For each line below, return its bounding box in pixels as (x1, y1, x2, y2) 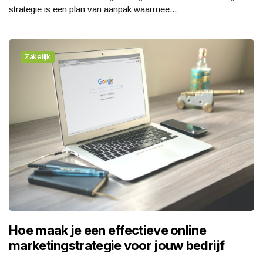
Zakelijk (25, 52, 50, 61)
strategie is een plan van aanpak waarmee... (9, 4, 177, 14)
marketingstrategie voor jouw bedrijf (9, 238, 225, 254)
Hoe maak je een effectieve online (9, 222, 206, 238)
